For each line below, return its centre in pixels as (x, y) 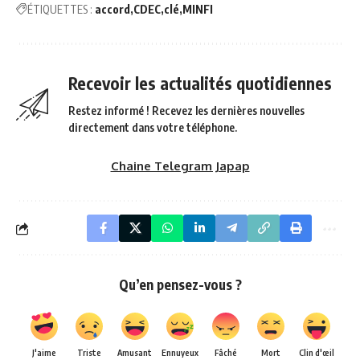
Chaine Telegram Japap (180, 166)
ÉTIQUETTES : (60, 10)
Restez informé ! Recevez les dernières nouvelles (186, 111)
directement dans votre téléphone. (153, 128)
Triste (89, 353)
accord (112, 10)
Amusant (135, 353)
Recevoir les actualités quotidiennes (200, 84)
